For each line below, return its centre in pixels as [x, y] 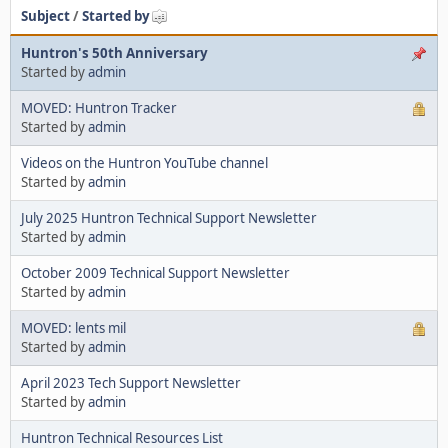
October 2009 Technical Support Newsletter [155, 272]
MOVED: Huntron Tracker [99, 107]
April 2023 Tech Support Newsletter [131, 382]
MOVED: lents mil [73, 327]
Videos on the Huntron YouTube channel [144, 162]
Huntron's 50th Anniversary [114, 52]
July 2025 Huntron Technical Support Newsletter [169, 217]
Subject [45, 15]
